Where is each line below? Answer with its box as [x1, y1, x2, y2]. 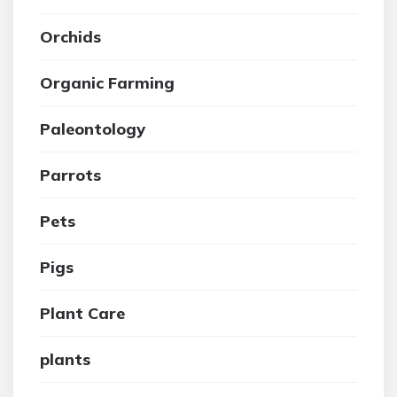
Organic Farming [40, 73, 175, 93]
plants [40, 349, 90, 370]
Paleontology [40, 119, 145, 139]
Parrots [40, 165, 101, 185]
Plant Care [40, 303, 125, 323]
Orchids [40, 27, 101, 47]
